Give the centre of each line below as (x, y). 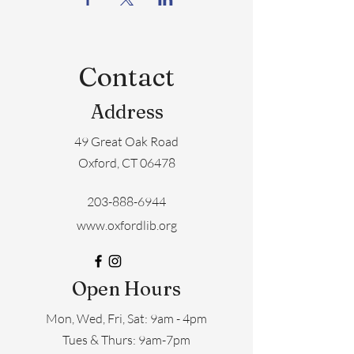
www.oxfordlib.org (126, 225)
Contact (126, 77)
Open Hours (126, 289)
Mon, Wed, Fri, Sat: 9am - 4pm (126, 318)
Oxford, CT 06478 (126, 163)
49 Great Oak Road (126, 141)
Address (127, 112)
